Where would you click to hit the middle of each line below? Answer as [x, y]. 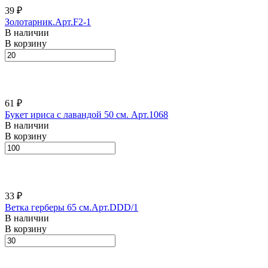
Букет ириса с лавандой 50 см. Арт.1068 [86, 114]
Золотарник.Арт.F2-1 [48, 22]
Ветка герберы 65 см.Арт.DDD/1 [71, 207]
